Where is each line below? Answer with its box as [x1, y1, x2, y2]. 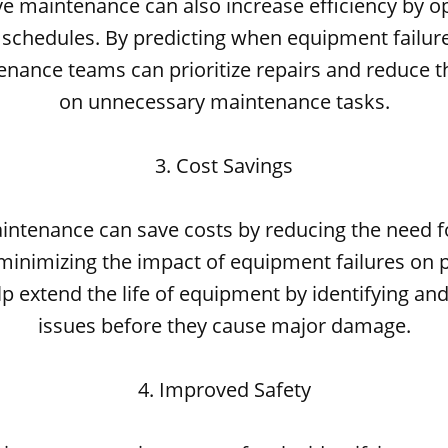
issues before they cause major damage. [37, 312, 411, 339]
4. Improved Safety [137, 376, 311, 403]
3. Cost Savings [155, 152, 293, 179]
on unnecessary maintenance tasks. [58, 88, 390, 115]
